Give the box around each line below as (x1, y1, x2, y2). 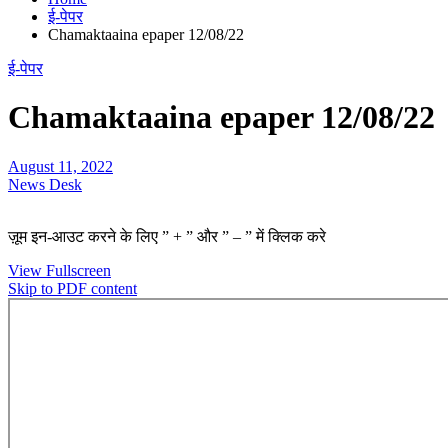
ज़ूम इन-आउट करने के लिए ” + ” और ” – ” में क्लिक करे (8, 227, 326, 245)
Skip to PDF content (8, 279, 137, 297)
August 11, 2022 (8, 157, 113, 175)
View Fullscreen (8, 261, 111, 279)
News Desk (8, 175, 82, 193)
